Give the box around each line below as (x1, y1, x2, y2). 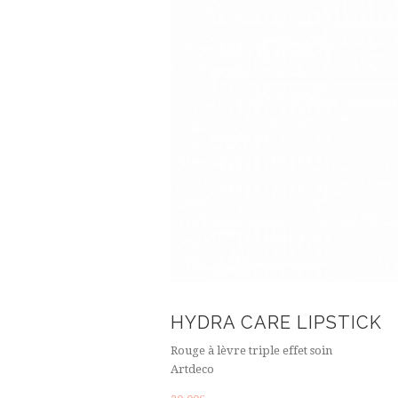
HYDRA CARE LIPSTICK (170, 312, 382, 334)
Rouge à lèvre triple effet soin (170, 344, 332, 358)
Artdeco (170, 362, 214, 377)
